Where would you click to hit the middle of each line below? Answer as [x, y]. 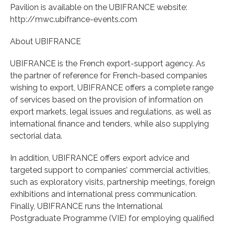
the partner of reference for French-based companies [109, 75]
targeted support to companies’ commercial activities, [110, 170]
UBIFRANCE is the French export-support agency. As [108, 63]
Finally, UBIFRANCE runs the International [86, 206]
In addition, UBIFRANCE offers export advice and [100, 158]
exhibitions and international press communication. [103, 194]
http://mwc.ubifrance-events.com [74, 19]
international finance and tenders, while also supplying [109, 124]
